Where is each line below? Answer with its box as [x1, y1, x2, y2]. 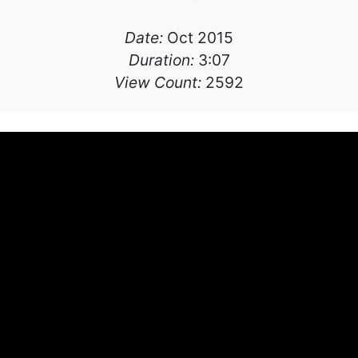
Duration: [128, 50, 194, 70]
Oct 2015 [163, 28, 233, 48]
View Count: [114, 73, 201, 93]
